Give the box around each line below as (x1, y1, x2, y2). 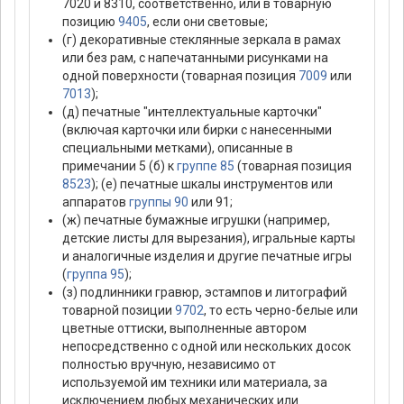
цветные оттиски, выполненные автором (62, 321, 307, 336)
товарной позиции (62, 303, 175, 318)
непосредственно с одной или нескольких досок (62, 339, 351, 354)
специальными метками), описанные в (62, 141, 293, 156)
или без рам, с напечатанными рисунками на (62, 50, 328, 66)
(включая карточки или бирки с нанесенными (62, 123, 332, 138)
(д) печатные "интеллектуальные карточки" (62, 105, 322, 120)
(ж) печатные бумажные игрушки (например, (62, 213, 330, 228)
